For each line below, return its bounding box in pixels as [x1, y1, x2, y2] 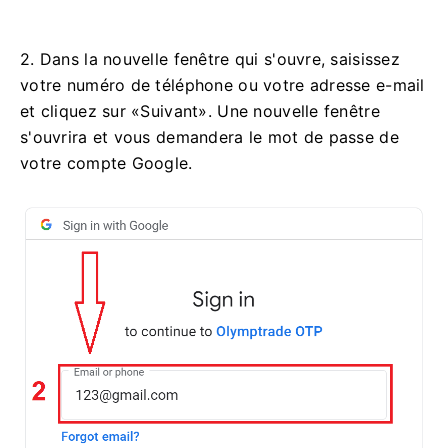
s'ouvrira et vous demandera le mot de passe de [20, 127, 399, 148]
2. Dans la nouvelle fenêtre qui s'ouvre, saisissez [20, 49, 400, 70]
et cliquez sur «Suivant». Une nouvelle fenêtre [20, 101, 380, 122]
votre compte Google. [20, 153, 193, 174]
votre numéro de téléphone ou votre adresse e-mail [20, 75, 425, 96]
